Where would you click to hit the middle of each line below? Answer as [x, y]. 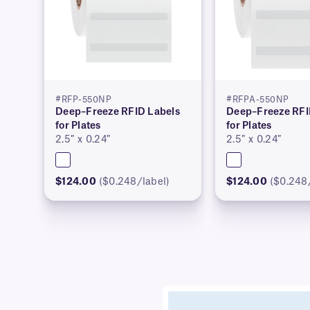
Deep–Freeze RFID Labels [118, 112]
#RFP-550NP [84, 99]
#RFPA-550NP [258, 99]
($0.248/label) [134, 182]
